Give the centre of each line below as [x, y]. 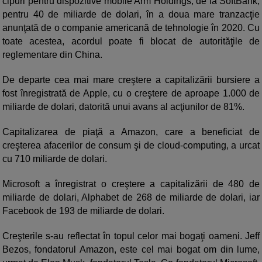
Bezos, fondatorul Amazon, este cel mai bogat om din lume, [131, 250]
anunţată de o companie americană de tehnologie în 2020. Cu [131, 28]
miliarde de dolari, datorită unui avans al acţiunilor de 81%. [123, 107]
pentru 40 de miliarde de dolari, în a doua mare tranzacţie [131, 15]
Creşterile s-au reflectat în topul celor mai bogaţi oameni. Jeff [131, 236]
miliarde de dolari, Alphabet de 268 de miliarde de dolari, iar [131, 198]
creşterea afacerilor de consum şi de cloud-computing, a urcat [131, 146]
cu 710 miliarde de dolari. [55, 159]
